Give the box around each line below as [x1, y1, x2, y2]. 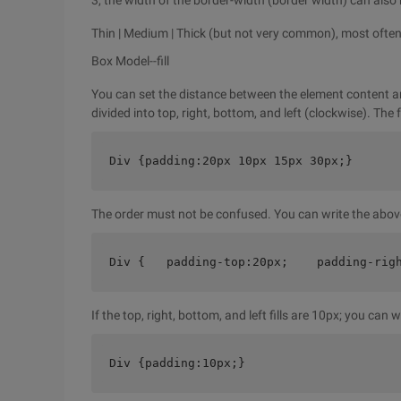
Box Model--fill [91, 54, 169, 68]
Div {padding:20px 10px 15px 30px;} [109, 154, 353, 167]
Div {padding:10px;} [109, 356, 245, 370]
